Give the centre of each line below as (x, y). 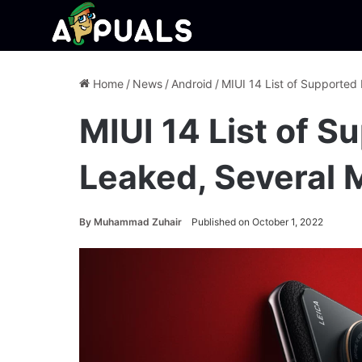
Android (192, 84)
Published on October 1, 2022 (257, 222)
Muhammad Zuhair (138, 222)
